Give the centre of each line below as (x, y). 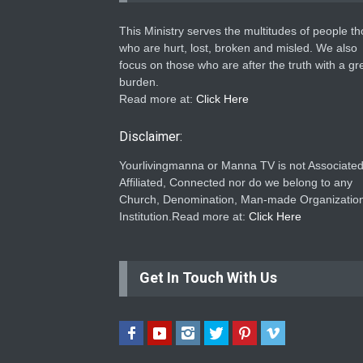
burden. (139, 82)
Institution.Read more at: (184, 216)
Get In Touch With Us (208, 278)
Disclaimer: (151, 137)
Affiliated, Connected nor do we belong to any (236, 182)
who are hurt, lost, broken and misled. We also (238, 48)
